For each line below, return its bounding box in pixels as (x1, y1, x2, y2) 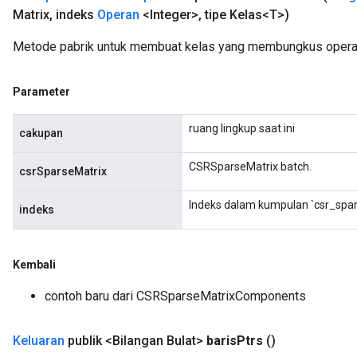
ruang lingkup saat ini (189, 122, 295, 135)
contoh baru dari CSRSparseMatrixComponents (45, 288, 306, 304)
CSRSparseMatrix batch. (189, 160, 312, 173)
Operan (97, 7, 139, 22)
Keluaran (13, 333, 65, 348)
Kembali (13, 258, 56, 271)
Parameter (13, 85, 70, 98)
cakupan (19, 127, 63, 139)
